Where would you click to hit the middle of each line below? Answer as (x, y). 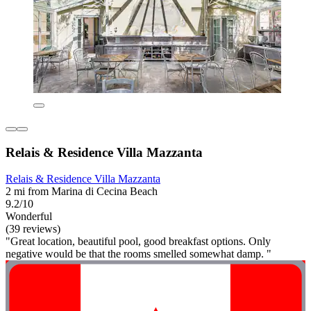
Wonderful (29, 217)
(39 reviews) (33, 229)
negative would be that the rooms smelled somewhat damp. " (138, 254)
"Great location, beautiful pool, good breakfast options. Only (138, 242)
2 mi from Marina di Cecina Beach (82, 192)
